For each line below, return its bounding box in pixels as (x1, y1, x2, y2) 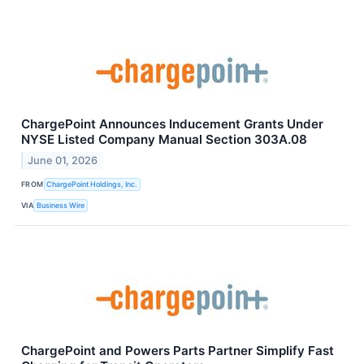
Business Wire (37, 201, 85, 210)
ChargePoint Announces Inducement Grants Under (21, 115, 323, 132)
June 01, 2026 (28, 154, 98, 167)
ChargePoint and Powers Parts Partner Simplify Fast (21, 342, 334, 358)
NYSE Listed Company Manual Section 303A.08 (21, 131, 307, 147)
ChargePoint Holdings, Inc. (46, 180, 138, 189)
